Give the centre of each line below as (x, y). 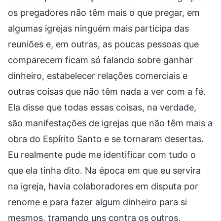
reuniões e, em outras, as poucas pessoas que (103, 44)
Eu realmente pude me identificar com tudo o (102, 154)
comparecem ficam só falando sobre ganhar (100, 60)
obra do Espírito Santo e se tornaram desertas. (106, 139)
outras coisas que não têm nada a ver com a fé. (107, 91)
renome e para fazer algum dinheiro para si (97, 202)
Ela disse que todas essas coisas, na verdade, (102, 107)
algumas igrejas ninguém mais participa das (98, 28)
